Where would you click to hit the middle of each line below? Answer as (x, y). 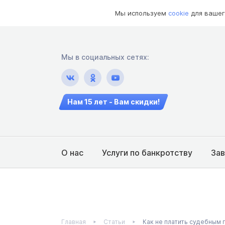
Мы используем (142, 13)
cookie (179, 13)
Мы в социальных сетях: (105, 57)
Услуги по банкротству (147, 152)
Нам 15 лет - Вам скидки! (114, 102)
